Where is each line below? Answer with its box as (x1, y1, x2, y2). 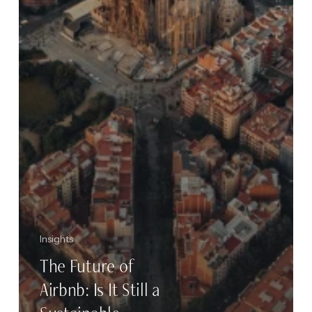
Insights (39, 232, 73, 245)
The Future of (39, 253, 134, 278)
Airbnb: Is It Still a (39, 277, 160, 302)
